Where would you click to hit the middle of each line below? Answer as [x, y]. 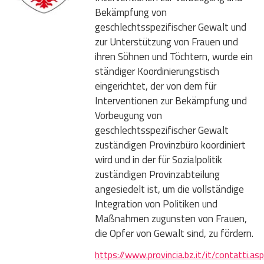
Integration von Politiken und [156, 204]
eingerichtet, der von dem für [156, 86]
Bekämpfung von [131, 12]
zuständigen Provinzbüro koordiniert [171, 145]
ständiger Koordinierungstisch [157, 71]
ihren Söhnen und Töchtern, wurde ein [174, 56]
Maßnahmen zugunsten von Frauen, [171, 218]
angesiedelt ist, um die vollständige [170, 189]
